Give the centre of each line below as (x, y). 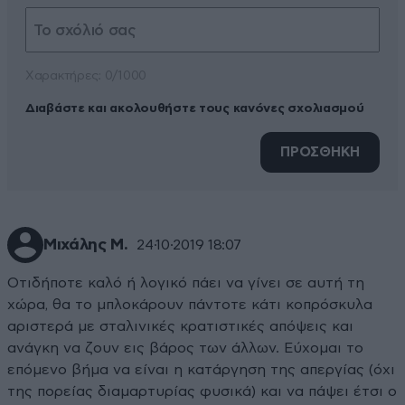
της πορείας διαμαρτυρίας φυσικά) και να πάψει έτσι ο (202, 392)
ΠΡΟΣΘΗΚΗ (320, 153)
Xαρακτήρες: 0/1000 (86, 76)
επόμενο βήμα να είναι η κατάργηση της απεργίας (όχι (201, 370)
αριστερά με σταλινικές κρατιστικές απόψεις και (180, 327)
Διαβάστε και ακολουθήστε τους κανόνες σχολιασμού (195, 109)
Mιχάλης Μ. (86, 245)
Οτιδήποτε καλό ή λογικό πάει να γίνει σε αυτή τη (186, 283)
